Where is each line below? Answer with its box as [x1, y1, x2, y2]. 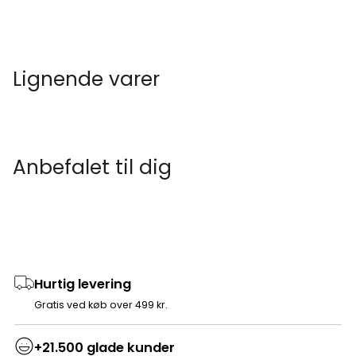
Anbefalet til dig [13, 153, 172, 181]
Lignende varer [13, 64, 161, 93]
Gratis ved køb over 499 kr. [33, 297, 168, 311]
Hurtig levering [33, 274, 131, 293]
